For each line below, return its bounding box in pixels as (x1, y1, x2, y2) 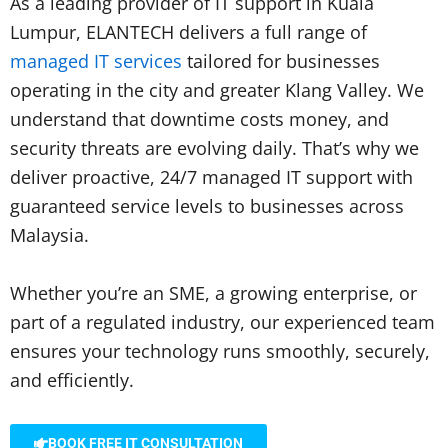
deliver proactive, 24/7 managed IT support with (10, 165, 413, 189)
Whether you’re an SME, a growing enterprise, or (10, 280, 417, 305)
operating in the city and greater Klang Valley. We (10, 78, 424, 102)
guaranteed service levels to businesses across (10, 194, 404, 218)
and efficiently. (10, 367, 134, 392)
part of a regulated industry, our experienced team (10, 309, 435, 334)
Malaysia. (10, 223, 89, 247)
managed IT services (10, 49, 182, 73)
